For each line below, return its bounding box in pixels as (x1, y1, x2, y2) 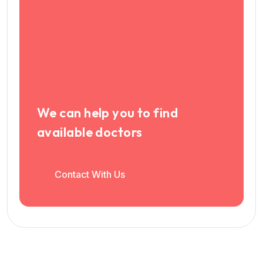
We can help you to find (37, 104, 178, 121)
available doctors (37, 123, 143, 140)
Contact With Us (55, 168, 125, 180)
